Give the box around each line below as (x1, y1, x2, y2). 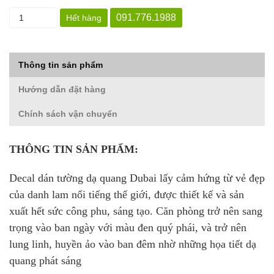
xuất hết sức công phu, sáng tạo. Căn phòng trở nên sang (9, 205, 262, 218)
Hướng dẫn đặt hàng (18, 84, 106, 95)
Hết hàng (66, 13, 102, 23)
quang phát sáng (9, 254, 81, 267)
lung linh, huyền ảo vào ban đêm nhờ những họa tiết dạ (9, 238, 256, 251)
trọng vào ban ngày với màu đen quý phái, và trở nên (9, 221, 246, 234)
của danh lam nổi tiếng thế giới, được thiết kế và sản (9, 188, 244, 201)
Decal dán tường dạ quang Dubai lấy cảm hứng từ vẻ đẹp (9, 172, 265, 185)
